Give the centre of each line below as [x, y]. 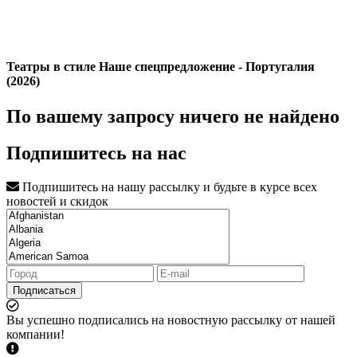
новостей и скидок [57, 202]
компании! [35, 335]
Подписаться [44, 291]
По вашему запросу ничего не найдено [173, 116]
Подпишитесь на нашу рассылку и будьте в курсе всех [168, 187]
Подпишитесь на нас [96, 153]
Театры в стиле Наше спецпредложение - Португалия [161, 67]
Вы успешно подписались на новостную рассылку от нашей [171, 320]
